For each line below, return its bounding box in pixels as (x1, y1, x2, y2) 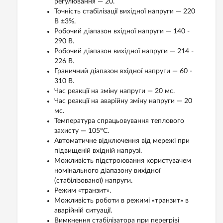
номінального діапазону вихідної (54, 167, 160, 175)
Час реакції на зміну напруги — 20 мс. (54, 88, 175, 95)
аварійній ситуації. (54, 207, 112, 215)
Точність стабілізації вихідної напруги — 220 (54, 8, 195, 15)
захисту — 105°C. (54, 127, 109, 135)
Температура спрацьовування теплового (54, 117, 184, 125)
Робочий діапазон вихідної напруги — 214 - (54, 48, 194, 55)
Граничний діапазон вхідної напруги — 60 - (54, 68, 192, 75)
